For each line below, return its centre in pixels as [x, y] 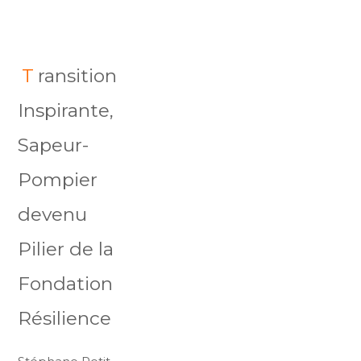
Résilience [65, 318]
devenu [53, 214]
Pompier [58, 180]
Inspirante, [66, 110]
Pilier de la [66, 249]
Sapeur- [54, 145]
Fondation [66, 284]
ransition [78, 76]
